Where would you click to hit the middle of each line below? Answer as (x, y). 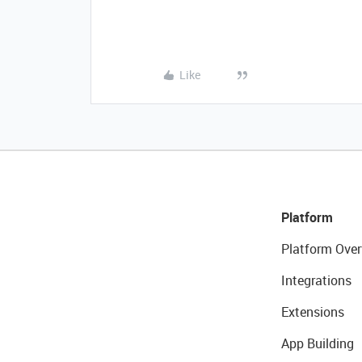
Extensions (312, 312)
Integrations (316, 281)
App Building (317, 344)
